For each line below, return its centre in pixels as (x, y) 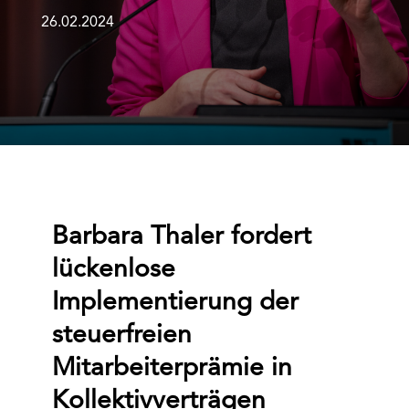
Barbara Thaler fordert (181, 237)
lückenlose (113, 270)
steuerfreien (121, 336)
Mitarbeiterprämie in (172, 369)
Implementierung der (175, 303)
